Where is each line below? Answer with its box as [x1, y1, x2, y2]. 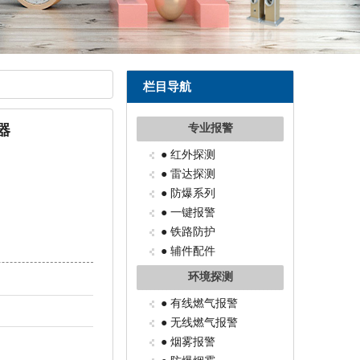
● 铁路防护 [161, 226, 215, 238]
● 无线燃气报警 [161, 317, 238, 329]
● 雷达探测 [161, 168, 215, 180]
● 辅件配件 [161, 245, 215, 257]
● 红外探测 [161, 149, 215, 161]
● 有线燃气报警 [161, 297, 238, 309]
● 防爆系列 [161, 187, 215, 199]
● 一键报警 [161, 207, 215, 219]
